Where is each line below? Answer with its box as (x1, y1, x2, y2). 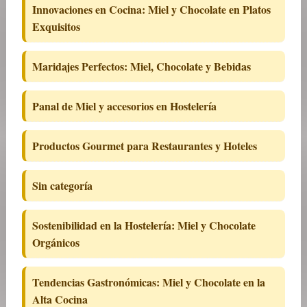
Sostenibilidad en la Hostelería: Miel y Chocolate (32, 217, 256, 233)
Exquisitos (32, 19, 80, 34)
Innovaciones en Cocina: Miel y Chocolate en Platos (32, 1, 271, 17)
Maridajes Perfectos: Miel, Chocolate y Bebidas (32, 58, 251, 74)
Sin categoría (32, 177, 93, 193)
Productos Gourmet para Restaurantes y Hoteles (32, 138, 257, 153)
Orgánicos (32, 234, 79, 250)
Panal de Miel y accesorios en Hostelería (32, 98, 217, 114)
